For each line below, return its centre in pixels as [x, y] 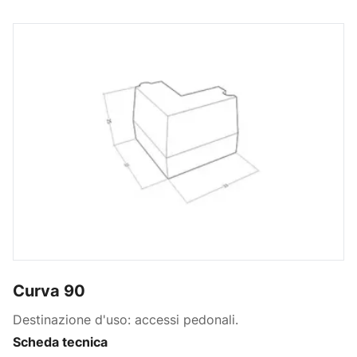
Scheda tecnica [60, 341]
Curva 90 [49, 290]
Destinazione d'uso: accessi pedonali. [126, 319]
